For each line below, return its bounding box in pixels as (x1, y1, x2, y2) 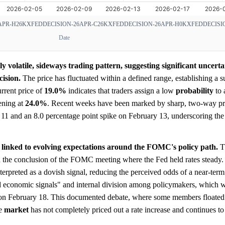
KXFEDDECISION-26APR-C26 (22, 20, 103, 28)
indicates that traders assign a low (66, 86, 176, 95)
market (4, 205, 29, 214)
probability (176, 86, 213, 95)
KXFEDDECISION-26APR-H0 (103, 20, 182, 28)
